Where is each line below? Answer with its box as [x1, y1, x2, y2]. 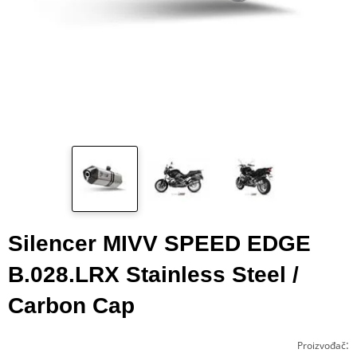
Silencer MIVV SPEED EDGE [8, 230, 311, 256]
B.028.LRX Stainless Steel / [8, 261, 299, 287]
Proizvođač [297, 338, 346, 352]
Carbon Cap [8, 292, 135, 318]
